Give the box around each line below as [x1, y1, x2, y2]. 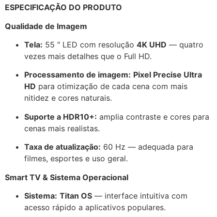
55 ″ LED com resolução [43, 39, 137, 49]
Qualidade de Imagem [5, 21, 87, 31]
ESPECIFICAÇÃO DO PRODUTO [5, 2, 122, 13]
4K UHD [137, 39, 167, 49]
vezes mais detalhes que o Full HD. [24, 51, 152, 61]
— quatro [167, 39, 203, 49]
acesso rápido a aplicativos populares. [24, 202, 166, 212]
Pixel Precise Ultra [133, 70, 202, 80]
